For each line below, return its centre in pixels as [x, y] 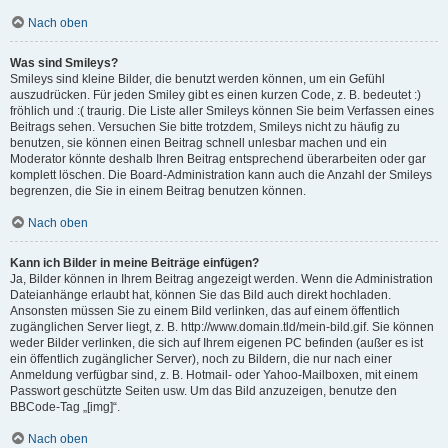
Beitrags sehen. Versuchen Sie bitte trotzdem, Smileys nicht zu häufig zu [205, 127]
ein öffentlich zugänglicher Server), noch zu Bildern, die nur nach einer [201, 359]
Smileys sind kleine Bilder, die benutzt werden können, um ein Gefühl [197, 79]
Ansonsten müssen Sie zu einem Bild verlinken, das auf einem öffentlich [205, 311]
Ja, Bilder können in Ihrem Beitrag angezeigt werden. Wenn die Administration [221, 279]
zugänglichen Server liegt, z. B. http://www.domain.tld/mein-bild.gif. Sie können [222, 327]
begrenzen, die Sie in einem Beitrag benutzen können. [158, 191]
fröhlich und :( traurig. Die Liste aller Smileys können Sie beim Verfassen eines [222, 111]
